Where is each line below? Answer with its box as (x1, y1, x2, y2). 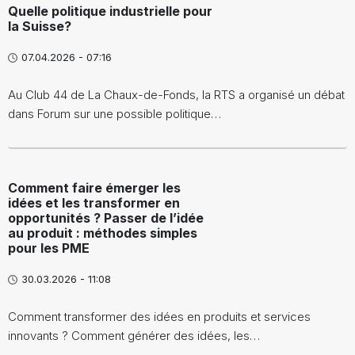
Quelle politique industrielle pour (8, 3, 212, 19)
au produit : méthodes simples (8, 225, 197, 241)
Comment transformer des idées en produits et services (8, 309, 311, 324)
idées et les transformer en (8, 195, 180, 211)
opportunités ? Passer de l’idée (8, 210, 204, 226)
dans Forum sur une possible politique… (8, 106, 221, 121)
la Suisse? (8, 18, 71, 34)
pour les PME (8, 240, 90, 256)
